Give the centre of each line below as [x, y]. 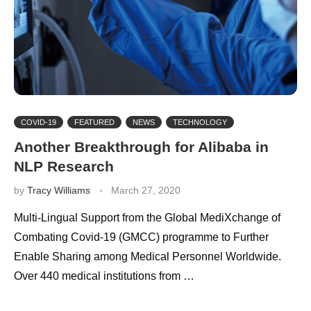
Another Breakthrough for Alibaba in [141, 146]
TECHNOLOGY [200, 122]
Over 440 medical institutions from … [104, 276]
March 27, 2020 [146, 190]
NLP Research [64, 166]
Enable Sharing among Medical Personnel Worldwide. [148, 256]
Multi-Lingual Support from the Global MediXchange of [147, 217]
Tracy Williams [59, 190]
